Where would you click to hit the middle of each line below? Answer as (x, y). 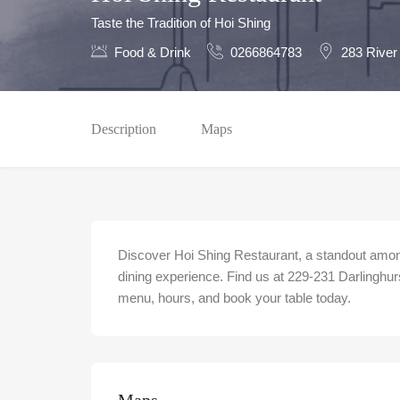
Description (124, 129)
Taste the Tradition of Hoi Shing (181, 23)
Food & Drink (153, 52)
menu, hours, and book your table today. (234, 298)
